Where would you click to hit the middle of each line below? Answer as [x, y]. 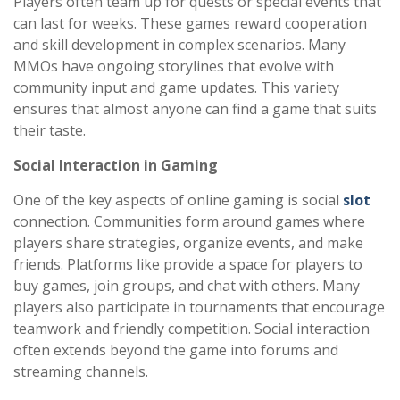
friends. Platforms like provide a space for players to [188, 265]
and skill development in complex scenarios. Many [179, 45]
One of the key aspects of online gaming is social [178, 200]
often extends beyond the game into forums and [176, 350]
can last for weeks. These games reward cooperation [190, 24]
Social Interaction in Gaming [116, 166]
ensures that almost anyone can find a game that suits [195, 109]
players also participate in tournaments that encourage [199, 308]
